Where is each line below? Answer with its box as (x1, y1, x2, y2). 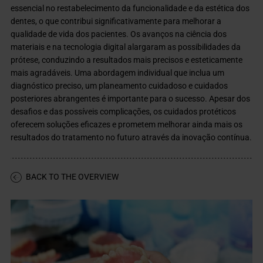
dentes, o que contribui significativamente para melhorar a (11, 16, 222, 26)
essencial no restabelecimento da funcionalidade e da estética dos (11, 4, 250, 14)
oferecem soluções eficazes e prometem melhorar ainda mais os (11, 120, 243, 130)
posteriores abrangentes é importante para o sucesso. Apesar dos (11, 94, 251, 104)
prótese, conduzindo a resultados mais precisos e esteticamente (11, 55, 243, 65)
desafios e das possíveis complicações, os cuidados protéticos (11, 107, 237, 117)
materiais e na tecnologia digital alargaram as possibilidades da (11, 42, 241, 52)
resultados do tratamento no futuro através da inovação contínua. (11, 133, 252, 143)
